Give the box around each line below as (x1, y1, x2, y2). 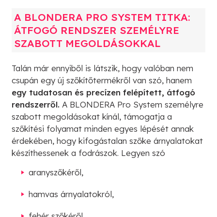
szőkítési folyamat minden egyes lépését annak (12, 123, 194, 134)
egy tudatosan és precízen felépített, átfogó (12, 87, 195, 97)
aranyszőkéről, (29, 167, 83, 177)
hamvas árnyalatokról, (29, 188, 114, 199)
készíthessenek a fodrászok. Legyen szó (12, 147, 165, 158)
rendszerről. (12, 99, 62, 109)
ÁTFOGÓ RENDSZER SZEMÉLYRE (14, 23, 179, 36)
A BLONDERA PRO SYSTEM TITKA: (14, 10, 190, 23)
